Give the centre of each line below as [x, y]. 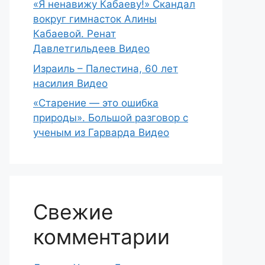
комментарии [101, 237]
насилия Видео [70, 83]
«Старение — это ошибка [96, 103]
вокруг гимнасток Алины [95, 19]
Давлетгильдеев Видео [91, 49]
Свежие [73, 212]
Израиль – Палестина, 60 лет [106, 68]
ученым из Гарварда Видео [101, 132]
